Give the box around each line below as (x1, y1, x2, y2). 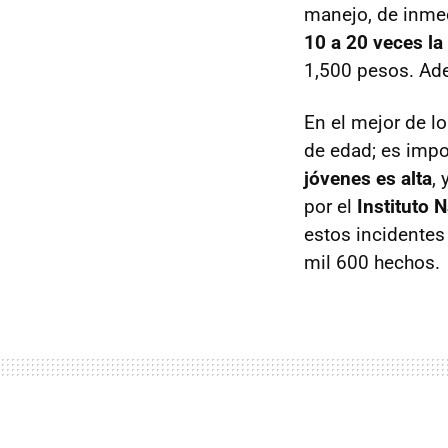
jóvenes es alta (304, 166, 432, 190)
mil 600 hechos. (304, 250, 440, 274)
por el (304, 194, 357, 218)
